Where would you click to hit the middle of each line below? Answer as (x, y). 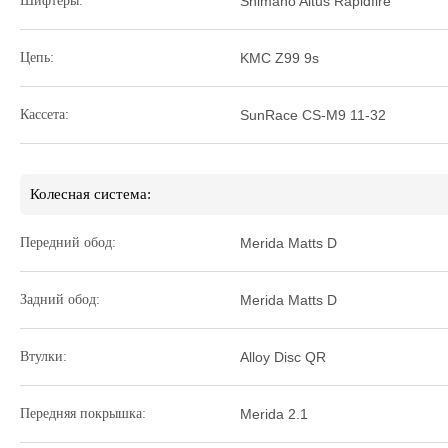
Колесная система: (90, 194)
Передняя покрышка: (83, 413)
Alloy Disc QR (283, 357)
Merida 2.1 (274, 414)
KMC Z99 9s (279, 58)
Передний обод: (68, 242)
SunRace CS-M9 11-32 (313, 115)
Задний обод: (60, 299)
